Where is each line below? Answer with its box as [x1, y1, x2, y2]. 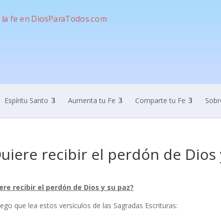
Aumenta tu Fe [68, 96, 115, 105]
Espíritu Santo [4, 96, 48, 105]
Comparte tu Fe [135, 96, 185, 105]
